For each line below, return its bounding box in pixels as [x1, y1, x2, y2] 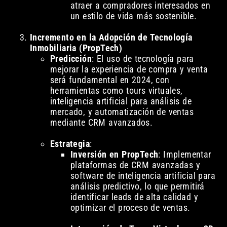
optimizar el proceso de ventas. [70, 202, 191, 213]
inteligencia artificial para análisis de [50, 96, 192, 107]
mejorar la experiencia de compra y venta [50, 64, 208, 75]
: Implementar [158, 149, 211, 160]
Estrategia [50, 138, 90, 149]
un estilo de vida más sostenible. [70, 11, 197, 22]
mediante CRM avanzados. [50, 117, 153, 128]
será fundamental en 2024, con [50, 74, 170, 86]
